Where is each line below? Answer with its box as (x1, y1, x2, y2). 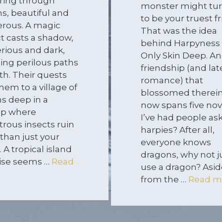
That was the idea (140, 26, 217, 36)
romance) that (140, 75, 203, 86)
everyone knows (140, 137, 211, 148)
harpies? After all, (140, 125, 215, 135)
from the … (140, 174, 188, 185)
